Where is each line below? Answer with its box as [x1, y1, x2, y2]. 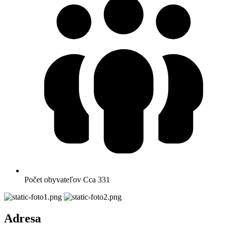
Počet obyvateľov [24, 175, 81, 184]
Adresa [4, 211, 41, 225]
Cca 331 [83, 175, 110, 184]
